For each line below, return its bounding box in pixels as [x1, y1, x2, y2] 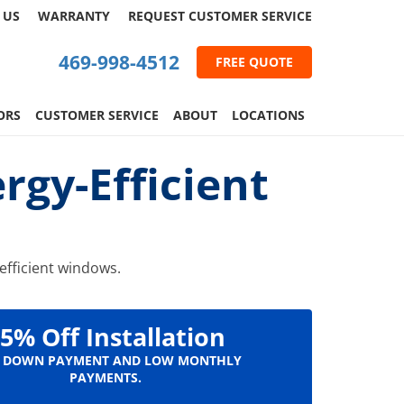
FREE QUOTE [216, 53, 293, 71]
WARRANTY [38, 7, 110, 24]
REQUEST [128, 7, 188, 24]
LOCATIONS [232, 106, 305, 124]
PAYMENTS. [69, 369, 142, 386]
